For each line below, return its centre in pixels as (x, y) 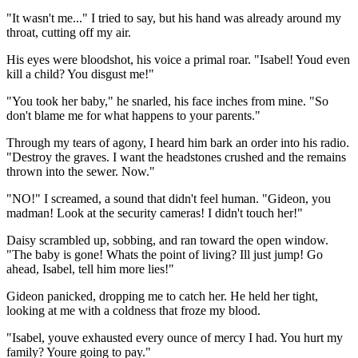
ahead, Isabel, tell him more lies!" (90, 268)
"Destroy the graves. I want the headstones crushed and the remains (176, 157)
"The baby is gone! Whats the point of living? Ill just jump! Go (165, 254)
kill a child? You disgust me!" (80, 74)
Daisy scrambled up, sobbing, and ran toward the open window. (167, 240)
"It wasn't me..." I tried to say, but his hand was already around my (174, 18)
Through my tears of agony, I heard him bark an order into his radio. (178, 142)
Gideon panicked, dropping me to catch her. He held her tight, (162, 296)
